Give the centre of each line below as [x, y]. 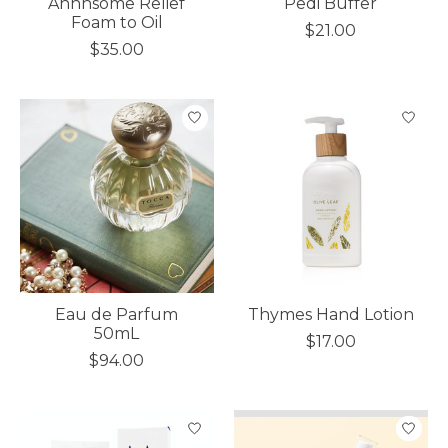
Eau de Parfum [117, 314]
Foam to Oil [116, 22]
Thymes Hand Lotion [330, 314]
